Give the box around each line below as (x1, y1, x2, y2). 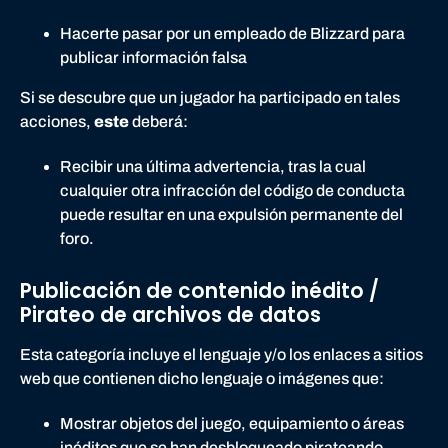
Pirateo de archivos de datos (20, 301, 321, 330)
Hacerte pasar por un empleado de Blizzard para (60, 24, 405, 42)
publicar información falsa (60, 48, 247, 66)
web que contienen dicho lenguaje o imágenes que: (20, 370, 384, 388)
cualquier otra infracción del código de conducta (60, 181, 405, 199)
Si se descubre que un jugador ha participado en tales (20, 88, 400, 106)
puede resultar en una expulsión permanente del (60, 205, 403, 223)
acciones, (20, 112, 94, 130)
